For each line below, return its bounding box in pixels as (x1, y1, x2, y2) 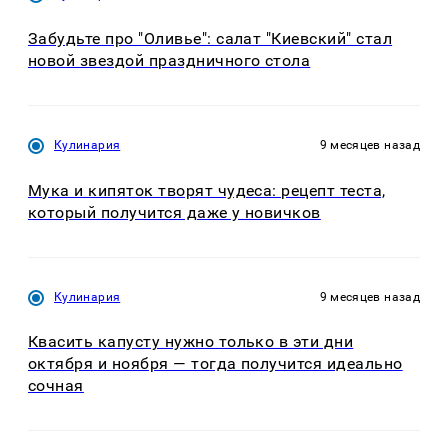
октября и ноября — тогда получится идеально (28, 354, 403, 374)
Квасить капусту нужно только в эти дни (28, 332, 354, 352)
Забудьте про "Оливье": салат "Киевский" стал (28, 29, 393, 49)
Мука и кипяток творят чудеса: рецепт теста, (28, 180, 386, 200)
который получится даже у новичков (28, 202, 321, 222)
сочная (28, 376, 84, 396)
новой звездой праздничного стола (28, 51, 311, 71)
